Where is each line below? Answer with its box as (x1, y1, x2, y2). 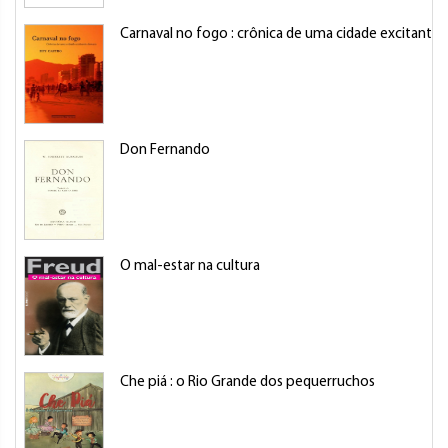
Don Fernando (120, 143, 210, 158)
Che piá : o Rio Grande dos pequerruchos (120, 375, 375, 390)
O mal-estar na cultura (120, 259, 260, 274)
